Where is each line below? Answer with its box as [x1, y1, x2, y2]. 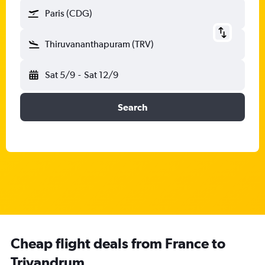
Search [118, 102, 147, 112]
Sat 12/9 [83, 69, 118, 80]
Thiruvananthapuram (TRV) [45, 38, 154, 50]
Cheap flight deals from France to [11, 235, 225, 251]
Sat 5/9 [45, 69, 75, 80]
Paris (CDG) [45, 8, 92, 19]
